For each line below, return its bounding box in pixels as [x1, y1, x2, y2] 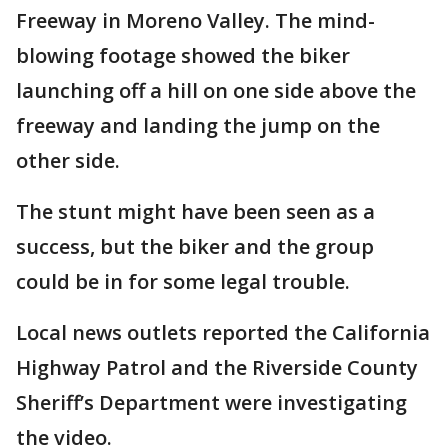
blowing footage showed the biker [16, 42, 350, 70]
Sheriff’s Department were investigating [16, 389, 407, 417]
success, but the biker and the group [16, 233, 374, 261]
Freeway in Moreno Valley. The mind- [16, 7, 375, 35]
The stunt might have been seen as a [16, 198, 375, 226]
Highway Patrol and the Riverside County [16, 354, 418, 382]
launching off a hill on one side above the [16, 77, 416, 105]
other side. [16, 147, 120, 175]
